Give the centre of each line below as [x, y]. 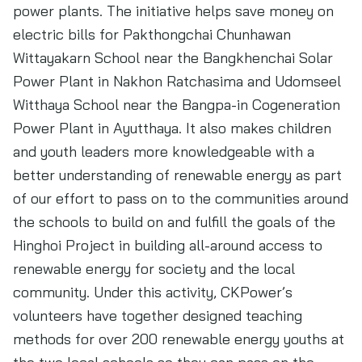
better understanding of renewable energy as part [177, 175]
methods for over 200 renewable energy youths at [179, 339]
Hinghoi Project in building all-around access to [168, 245]
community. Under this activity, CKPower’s [153, 292]
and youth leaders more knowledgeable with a [164, 152]
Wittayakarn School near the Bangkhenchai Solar [173, 58]
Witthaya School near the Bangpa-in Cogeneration [177, 105]
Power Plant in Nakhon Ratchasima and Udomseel [177, 81]
